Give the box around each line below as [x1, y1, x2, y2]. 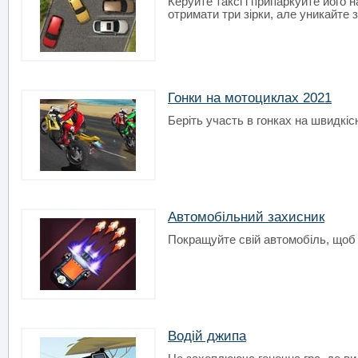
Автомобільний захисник [168, 209, 324, 225]
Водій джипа [168, 328, 246, 344]
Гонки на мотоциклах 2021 [168, 89, 332, 105]
